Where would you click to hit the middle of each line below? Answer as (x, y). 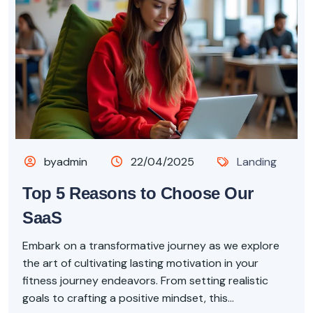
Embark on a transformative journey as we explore (151, 245)
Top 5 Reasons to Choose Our (138, 193)
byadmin (65, 161)
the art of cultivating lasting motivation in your (140, 263)
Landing (257, 161)
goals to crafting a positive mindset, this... (128, 298)
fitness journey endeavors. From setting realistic (145, 280)
